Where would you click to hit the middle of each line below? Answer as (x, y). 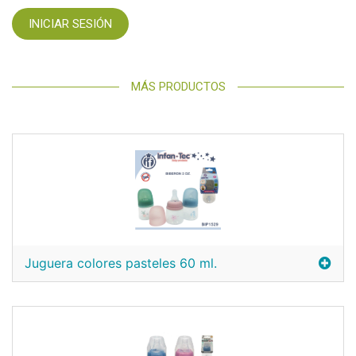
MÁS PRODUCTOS (178, 86)
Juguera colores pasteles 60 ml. (121, 263)
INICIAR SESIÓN (70, 23)
